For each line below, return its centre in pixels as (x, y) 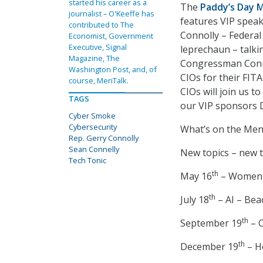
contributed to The (101, 25)
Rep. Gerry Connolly (104, 138)
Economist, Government (111, 36)
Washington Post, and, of (113, 69)
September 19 (211, 223)
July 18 (195, 200)
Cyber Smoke (92, 116)
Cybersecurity (93, 127)
